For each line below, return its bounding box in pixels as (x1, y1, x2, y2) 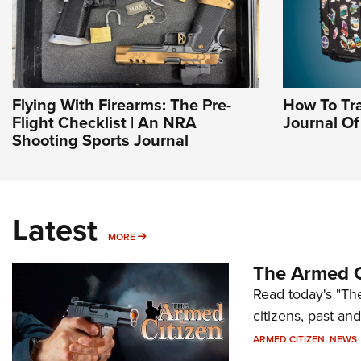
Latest (12, 206, 98, 252)
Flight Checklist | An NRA (12, 110, 197, 135)
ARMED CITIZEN (252, 331, 325, 346)
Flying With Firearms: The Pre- (12, 92, 231, 117)
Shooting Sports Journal (12, 127, 189, 152)
